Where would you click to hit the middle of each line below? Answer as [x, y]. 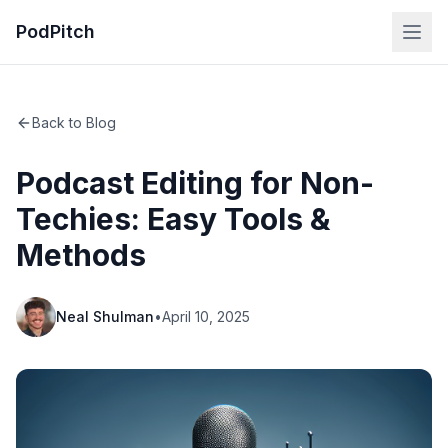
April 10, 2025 [206, 316]
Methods [81, 255]
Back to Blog [74, 122]
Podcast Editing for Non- [195, 183]
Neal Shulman [105, 316]
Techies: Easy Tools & [173, 219]
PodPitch [55, 31]
